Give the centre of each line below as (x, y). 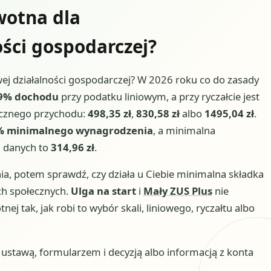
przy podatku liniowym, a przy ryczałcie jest (159, 96)
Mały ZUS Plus (178, 191)
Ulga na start (103, 191)
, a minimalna (184, 130)
